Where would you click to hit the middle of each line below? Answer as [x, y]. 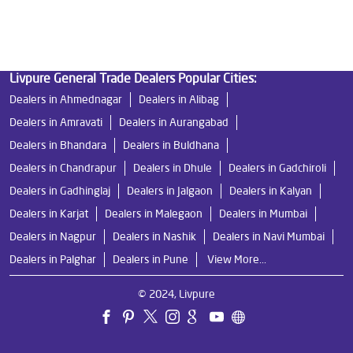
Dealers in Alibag [179, 99]
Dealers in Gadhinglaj [60, 190]
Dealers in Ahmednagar [66, 99]
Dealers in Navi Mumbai [269, 236]
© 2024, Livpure [176, 294]
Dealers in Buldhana [171, 145]
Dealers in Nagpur [53, 236]
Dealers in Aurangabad [174, 122]
